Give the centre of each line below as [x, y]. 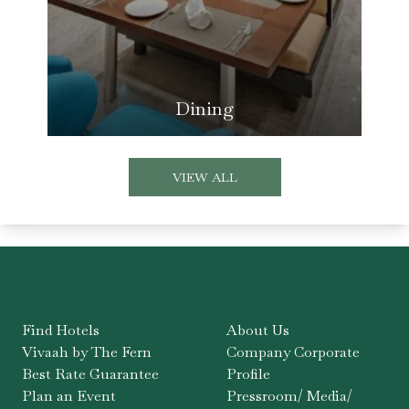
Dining [204, 109]
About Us [258, 330]
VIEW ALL [204, 178]
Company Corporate [293, 352]
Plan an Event [69, 396]
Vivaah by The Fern [87, 352]
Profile [248, 374]
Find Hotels [61, 330]
